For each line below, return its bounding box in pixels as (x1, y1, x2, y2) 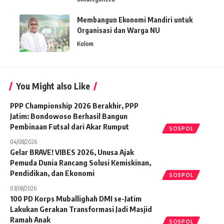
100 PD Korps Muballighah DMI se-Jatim (10, 194, 141, 203)
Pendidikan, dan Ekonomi (10, 168, 94, 178)
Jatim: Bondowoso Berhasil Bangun (10, 111, 127, 121)
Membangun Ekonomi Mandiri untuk (77, 15, 192, 24)
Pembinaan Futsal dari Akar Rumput (10, 122, 129, 131)
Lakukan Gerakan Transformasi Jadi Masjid (10, 204, 152, 214)
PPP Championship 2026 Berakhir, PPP (10, 101, 138, 110)
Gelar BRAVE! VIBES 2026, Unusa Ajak (10, 147, 134, 157)
